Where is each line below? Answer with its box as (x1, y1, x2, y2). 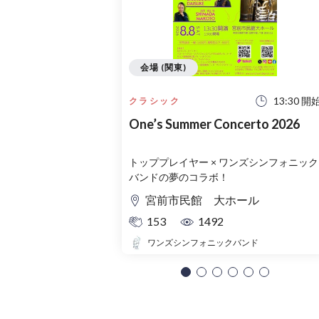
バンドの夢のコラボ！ (129, 171, 229, 184)
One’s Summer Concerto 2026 (129, 116, 300, 132)
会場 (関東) (140, 62, 187, 73)
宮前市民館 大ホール (145, 193, 259, 207)
